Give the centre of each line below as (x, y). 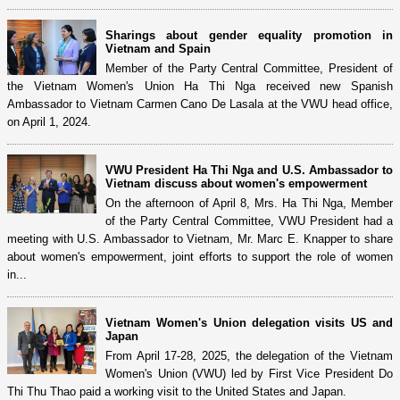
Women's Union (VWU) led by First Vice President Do (249, 373)
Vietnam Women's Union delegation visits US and (249, 322)
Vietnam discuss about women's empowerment (236, 183)
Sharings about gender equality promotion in (249, 35)
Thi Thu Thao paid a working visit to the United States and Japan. (177, 391)
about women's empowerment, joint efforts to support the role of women (200, 256)
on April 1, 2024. (49, 121)
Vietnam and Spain (158, 48)
